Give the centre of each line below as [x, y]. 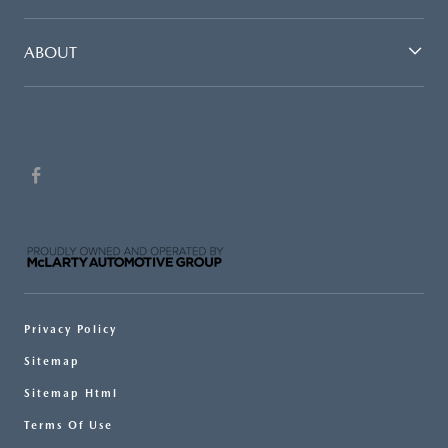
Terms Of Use [68, 426]
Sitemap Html [71, 394]
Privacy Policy [70, 330]
